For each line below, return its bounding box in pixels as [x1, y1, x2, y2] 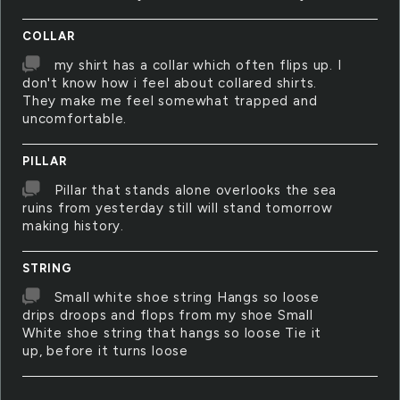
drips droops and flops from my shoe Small [22, 307, 313, 323]
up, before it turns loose [22, 343, 189, 359]
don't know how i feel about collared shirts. [22, 75, 318, 91]
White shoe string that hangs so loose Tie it [22, 325, 322, 341]
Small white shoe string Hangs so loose [54, 289, 321, 305]
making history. [22, 218, 125, 234]
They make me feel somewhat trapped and [22, 93, 318, 109]
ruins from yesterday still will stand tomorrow [22, 200, 333, 216]
